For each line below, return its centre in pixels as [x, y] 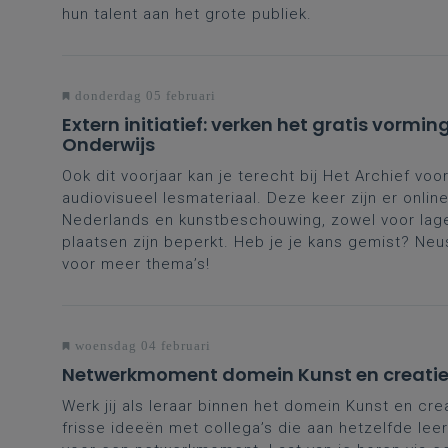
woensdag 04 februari [141, 345]
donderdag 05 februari [143, 95]
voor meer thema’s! [136, 263]
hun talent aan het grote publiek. [187, 13]
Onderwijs [108, 144]
